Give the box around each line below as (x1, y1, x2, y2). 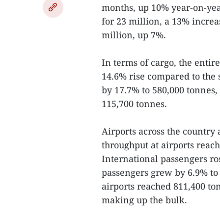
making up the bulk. (102, 194, 187, 206)
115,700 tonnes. (102, 98, 167, 110)
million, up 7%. (102, 29, 166, 41)
